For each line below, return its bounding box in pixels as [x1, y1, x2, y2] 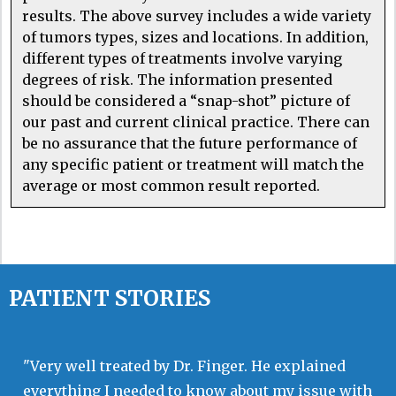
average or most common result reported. [22, 176, 320, 194]
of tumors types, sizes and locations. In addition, [22, 27, 369, 46]
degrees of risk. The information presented [22, 70, 332, 88]
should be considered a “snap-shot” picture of [22, 91, 350, 110]
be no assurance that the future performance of [22, 133, 357, 152]
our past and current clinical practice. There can [22, 112, 369, 131]
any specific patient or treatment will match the [22, 155, 364, 173]
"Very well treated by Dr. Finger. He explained [23, 356, 346, 375]
